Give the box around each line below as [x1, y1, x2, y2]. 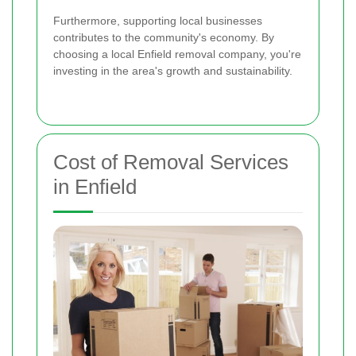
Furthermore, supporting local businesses [53, 14, 262, 27]
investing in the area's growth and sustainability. [53, 64, 292, 77]
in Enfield [53, 174, 137, 199]
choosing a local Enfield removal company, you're [53, 47, 301, 60]
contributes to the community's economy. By [53, 30, 274, 44]
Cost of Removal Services [53, 149, 288, 174]
